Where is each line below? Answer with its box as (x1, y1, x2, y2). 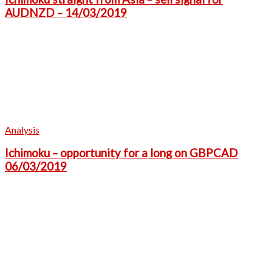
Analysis (5, 123, 39, 135)
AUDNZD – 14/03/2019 (5, 5, 127, 19)
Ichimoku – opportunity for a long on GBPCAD (5, 146, 238, 160)
